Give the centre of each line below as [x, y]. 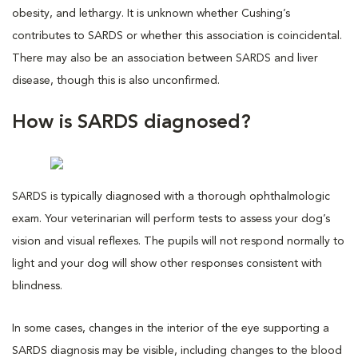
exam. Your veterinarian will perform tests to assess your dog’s [171, 219]
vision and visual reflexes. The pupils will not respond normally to [178, 241]
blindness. [37, 286]
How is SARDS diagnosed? [131, 123]
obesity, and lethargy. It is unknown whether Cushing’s [151, 13]
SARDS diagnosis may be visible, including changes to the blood [177, 350]
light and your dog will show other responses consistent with [167, 263]
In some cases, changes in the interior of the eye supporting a [171, 328]
